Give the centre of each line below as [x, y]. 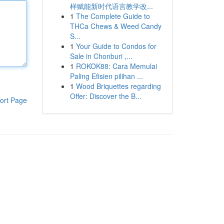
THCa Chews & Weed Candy [115, 26]
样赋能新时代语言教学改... [111, 6]
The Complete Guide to [113, 16]
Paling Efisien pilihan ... [106, 76]
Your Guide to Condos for [116, 46]
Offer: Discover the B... [105, 96]
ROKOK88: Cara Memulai [116, 66]
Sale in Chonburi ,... [101, 56]
